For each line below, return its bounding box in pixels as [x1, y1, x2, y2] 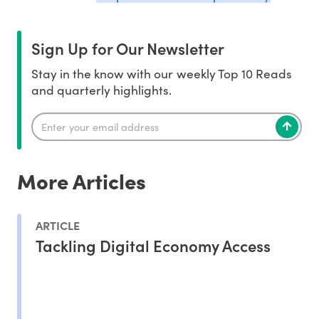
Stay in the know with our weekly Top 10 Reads [31, 65, 292, 83]
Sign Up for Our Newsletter [31, 37, 224, 60]
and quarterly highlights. [31, 81, 172, 99]
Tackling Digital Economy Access [36, 234, 271, 256]
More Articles [17, 166, 146, 196]
